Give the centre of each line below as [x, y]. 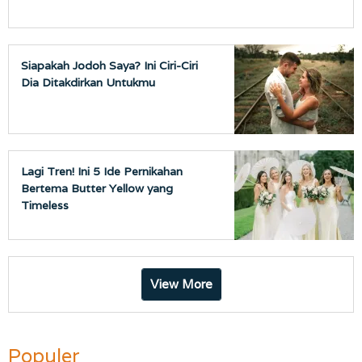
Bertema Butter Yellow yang [97, 188]
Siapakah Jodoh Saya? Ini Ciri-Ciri [109, 65]
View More [181, 284]
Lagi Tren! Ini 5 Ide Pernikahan [102, 171]
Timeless [45, 205]
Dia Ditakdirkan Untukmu [88, 82]
